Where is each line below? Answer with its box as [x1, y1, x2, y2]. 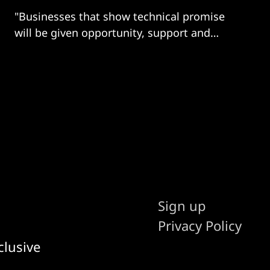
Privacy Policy [158, 216, 242, 234]
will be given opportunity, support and [14, 25, 210, 40]
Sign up [158, 196, 207, 215]
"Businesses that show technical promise [14, 8, 225, 24]
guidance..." [14, 41, 75, 56]
